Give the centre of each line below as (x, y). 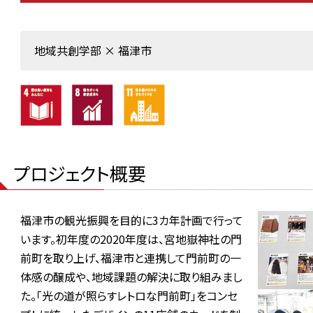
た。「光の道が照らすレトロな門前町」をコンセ (129, 296)
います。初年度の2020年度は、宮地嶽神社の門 (131, 239)
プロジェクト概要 (80, 173)
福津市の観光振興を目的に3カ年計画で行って (132, 220)
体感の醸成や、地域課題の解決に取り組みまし (131, 277)
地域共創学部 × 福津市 (93, 50)
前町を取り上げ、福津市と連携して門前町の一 (131, 258)
